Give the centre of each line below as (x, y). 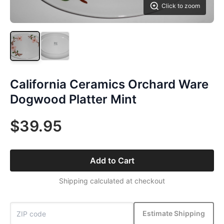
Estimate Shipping (174, 213)
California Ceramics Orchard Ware (109, 84)
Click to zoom (181, 5)
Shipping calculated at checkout (112, 180)
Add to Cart (112, 160)
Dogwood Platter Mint (73, 99)
